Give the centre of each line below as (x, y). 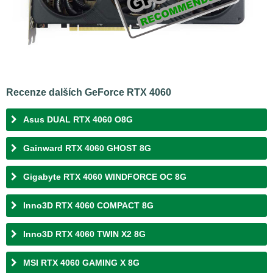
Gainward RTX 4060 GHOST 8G (87, 148)
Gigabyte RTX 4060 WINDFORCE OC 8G (105, 177)
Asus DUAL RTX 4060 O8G (78, 120)
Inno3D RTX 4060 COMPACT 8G (88, 206)
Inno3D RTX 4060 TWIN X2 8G (84, 234)
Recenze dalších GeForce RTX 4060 (89, 92)
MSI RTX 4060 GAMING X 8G (81, 263)
